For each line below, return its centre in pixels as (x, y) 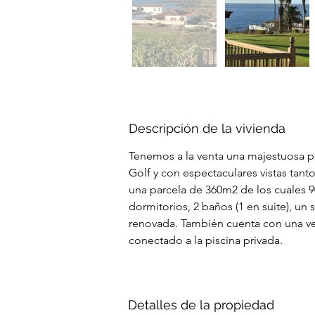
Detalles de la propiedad (201, 305)
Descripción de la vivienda (207, 128)
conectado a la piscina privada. (206, 240)
